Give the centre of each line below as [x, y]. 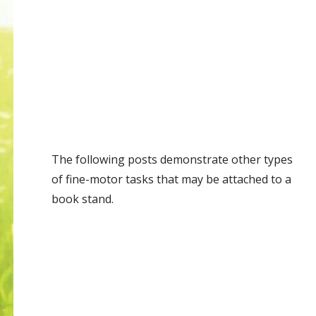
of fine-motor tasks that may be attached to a [171, 180]
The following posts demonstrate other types [172, 160]
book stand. [82, 199]
